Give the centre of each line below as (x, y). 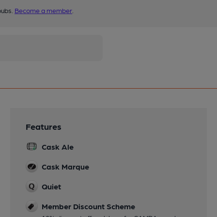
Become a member (43, 10)
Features (44, 126)
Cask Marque (66, 167)
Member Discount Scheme (89, 206)
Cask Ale (58, 147)
